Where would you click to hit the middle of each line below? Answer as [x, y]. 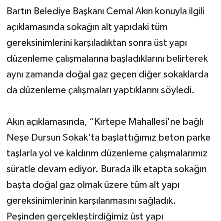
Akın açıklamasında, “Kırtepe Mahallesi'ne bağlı [105, 122]
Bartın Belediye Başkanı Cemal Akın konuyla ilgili [105, 11]
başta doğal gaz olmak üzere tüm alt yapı [93, 185]
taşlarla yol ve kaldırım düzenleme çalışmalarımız [107, 153]
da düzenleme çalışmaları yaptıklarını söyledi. [100, 90]
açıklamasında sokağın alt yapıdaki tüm [87, 27]
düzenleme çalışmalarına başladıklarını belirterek [107, 58]
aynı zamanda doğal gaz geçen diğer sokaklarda [107, 74]
